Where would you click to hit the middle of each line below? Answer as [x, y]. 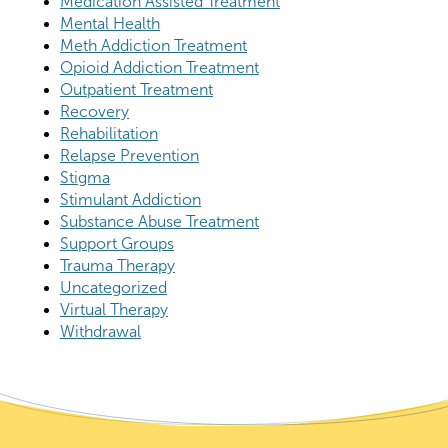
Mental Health [110, 24]
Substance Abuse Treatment [159, 222]
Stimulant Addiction [130, 200]
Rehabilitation [109, 134]
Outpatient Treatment [136, 90]
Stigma [85, 178]
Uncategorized [113, 288]
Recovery [94, 112]
